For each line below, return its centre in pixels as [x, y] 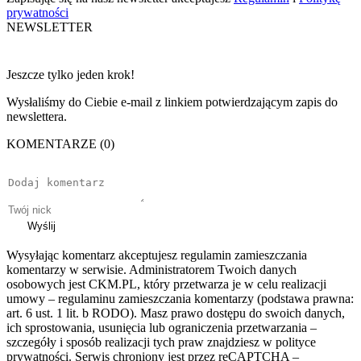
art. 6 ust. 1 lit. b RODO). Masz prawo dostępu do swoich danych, [176, 313]
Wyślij [41, 226]
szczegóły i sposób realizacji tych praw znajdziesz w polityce [161, 342]
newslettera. [37, 117]
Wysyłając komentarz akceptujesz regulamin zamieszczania [157, 255]
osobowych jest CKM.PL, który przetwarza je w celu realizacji [166, 284]
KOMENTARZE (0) [60, 144]
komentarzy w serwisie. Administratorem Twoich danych [151, 270]
